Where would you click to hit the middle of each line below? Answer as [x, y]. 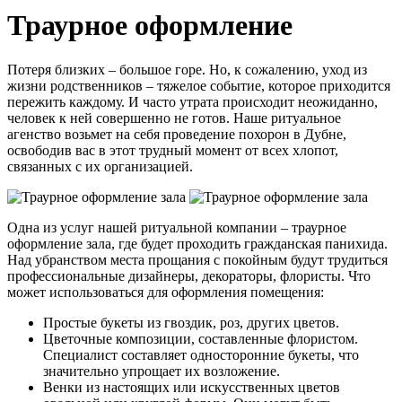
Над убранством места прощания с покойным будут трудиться [197, 259]
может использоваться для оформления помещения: [166, 292]
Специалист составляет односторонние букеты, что [201, 354]
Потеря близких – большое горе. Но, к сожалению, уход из [187, 69]
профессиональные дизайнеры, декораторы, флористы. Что [189, 275]
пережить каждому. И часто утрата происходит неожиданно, [192, 101]
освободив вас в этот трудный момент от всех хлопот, [173, 150]
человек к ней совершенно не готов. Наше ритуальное [174, 118]
